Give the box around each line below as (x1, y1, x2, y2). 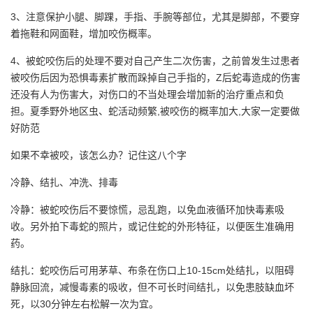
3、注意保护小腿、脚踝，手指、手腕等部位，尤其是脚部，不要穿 (10, 10, 300, 22)
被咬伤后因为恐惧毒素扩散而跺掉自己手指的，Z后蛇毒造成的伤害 (10, 71, 300, 83)
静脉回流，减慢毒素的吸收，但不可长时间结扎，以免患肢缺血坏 (10, 281, 294, 293)
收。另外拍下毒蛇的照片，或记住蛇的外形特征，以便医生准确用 (10, 220, 294, 232)
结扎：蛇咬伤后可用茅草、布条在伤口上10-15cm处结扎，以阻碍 (10, 264, 294, 276)
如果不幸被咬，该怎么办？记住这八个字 (10, 149, 187, 161)
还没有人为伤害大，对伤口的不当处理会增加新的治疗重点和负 (10, 88, 284, 100)
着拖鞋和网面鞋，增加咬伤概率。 (10, 27, 157, 39)
